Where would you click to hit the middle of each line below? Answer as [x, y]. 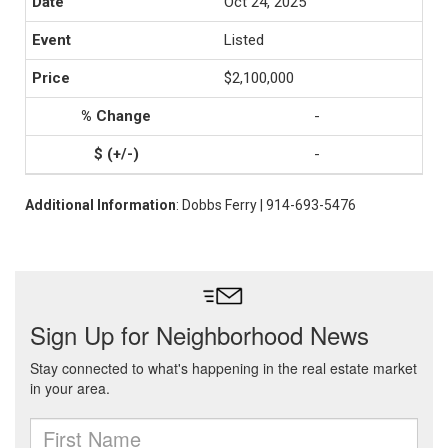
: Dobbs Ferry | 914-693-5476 [266, 205]
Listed [244, 40]
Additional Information [100, 205]
